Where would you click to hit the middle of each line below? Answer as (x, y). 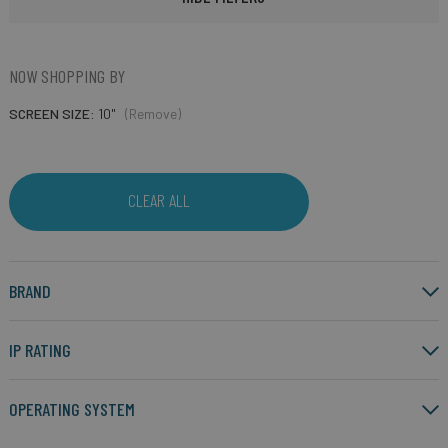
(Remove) (152, 113)
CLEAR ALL (158, 200)
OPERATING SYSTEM (71, 409)
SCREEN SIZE (49, 113)
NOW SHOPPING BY (66, 76)
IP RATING (39, 350)
